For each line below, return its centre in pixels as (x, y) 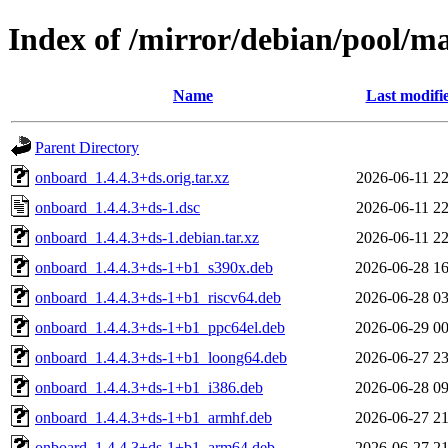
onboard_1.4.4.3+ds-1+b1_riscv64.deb (158, 297)
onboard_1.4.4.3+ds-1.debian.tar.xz (147, 237)
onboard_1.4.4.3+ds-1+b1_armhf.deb (153, 417)
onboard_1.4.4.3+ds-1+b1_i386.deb (149, 387)
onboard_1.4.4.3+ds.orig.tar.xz (132, 177)
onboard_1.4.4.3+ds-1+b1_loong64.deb (161, 357)
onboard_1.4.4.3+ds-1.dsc (117, 207)
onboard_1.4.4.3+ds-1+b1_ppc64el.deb (160, 327)
